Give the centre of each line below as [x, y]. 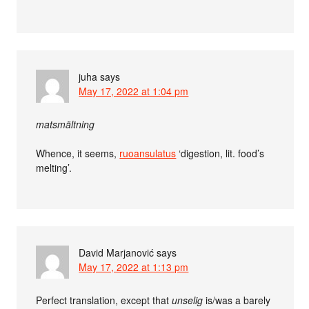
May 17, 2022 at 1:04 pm [134, 91]
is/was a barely [237, 300]
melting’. [54, 168]
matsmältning [66, 124]
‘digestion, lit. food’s [220, 153]
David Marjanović [117, 252]
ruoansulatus [148, 153]
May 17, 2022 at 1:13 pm [134, 267]
